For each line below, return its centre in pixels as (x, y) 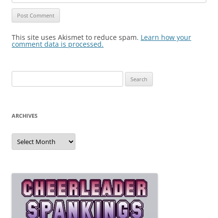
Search (21, 77)
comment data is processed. (58, 44)
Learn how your (166, 37)
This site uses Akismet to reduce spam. (76, 37)
